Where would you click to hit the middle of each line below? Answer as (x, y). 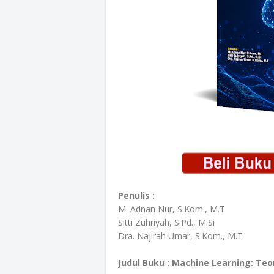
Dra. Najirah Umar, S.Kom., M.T (180, 236)
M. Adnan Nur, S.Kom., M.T (172, 209)
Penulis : (136, 195)
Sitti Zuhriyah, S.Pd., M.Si (166, 222)
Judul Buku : (145, 263)
